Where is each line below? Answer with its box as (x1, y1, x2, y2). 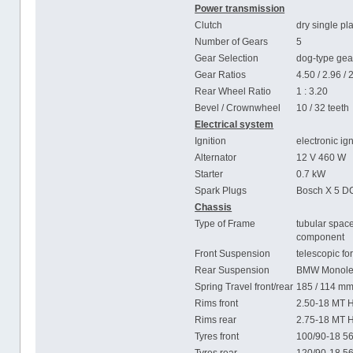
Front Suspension (195, 248, 271, 259)
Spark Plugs (195, 185, 247, 196)
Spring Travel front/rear (195, 281, 294, 292)
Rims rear (195, 314, 237, 325)
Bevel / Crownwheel (195, 102, 281, 113)
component (296, 232, 345, 243)
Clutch (195, 20, 223, 31)
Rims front (195, 298, 239, 309)
